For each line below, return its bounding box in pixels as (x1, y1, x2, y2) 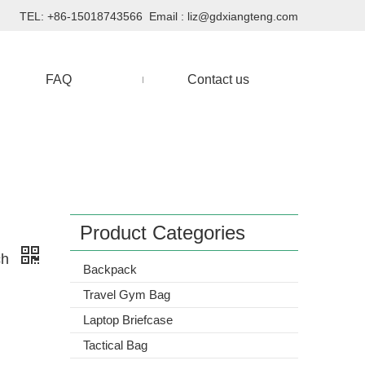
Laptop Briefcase (83, 313, 173, 327)
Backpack (83, 262, 137, 276)
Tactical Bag (83, 338, 147, 352)
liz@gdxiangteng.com (187, 10, 298, 23)
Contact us (187, 73, 249, 86)
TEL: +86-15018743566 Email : (20, 10, 187, 23)
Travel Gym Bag (83, 288, 170, 301)
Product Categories (80, 222, 245, 244)
